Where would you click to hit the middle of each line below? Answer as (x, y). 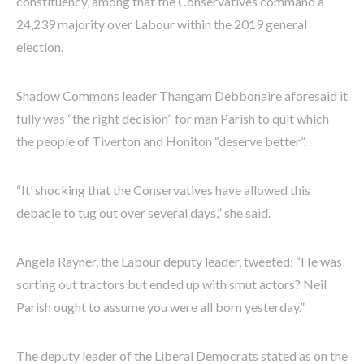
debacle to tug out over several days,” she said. (143, 212)
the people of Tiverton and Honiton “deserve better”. (161, 141)
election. (40, 46)
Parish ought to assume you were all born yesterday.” (160, 306)
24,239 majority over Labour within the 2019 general (162, 24)
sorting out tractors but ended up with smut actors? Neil (171, 284)
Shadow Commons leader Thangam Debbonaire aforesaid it (182, 95)
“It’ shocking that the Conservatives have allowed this (163, 189)
